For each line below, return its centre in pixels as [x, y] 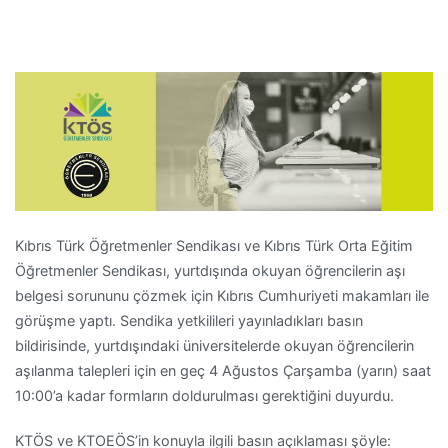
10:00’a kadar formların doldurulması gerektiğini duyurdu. [204, 395]
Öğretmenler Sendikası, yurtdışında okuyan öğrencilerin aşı [210, 270]
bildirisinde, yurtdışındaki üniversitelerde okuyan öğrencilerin [214, 345]
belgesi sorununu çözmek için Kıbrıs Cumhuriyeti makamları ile [222, 295]
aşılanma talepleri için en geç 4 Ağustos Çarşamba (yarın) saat [223, 370]
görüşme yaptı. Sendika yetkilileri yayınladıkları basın [189, 320]
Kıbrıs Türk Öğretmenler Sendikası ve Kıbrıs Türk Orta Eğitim [214, 245]
